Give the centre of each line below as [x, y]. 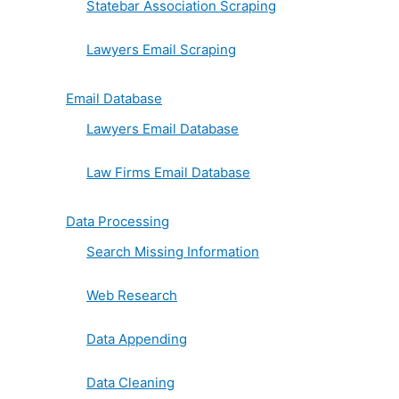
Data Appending [137, 339]
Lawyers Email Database [163, 129]
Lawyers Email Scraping [161, 49]
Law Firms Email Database [168, 172]
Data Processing [118, 221]
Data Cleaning [130, 383]
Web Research [132, 295]
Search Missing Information [173, 252]
